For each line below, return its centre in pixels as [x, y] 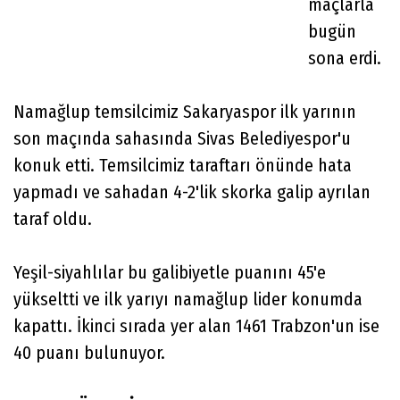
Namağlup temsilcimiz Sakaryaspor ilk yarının [185, 111]
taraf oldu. [53, 218]
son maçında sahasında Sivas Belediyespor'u [182, 138]
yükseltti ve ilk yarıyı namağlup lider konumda [188, 299]
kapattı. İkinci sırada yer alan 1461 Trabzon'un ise [196, 325]
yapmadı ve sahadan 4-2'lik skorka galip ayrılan [192, 192]
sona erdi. [345, 58]
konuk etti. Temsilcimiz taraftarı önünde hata [183, 165]
